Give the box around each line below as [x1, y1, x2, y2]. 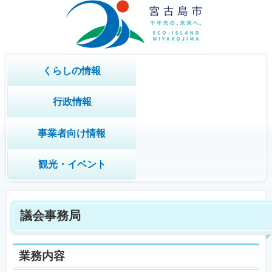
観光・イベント [38, 159, 106, 169]
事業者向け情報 [37, 128, 106, 138]
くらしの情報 [42, 66, 101, 76]
